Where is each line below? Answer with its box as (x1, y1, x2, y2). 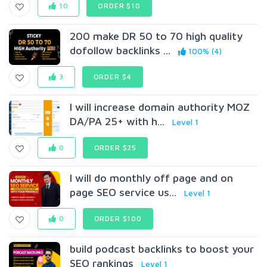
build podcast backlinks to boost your (70, 243, 254, 255)
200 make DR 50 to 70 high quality (70, 30, 243, 42)
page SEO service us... (70, 186, 177, 198)
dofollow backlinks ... (70, 44, 171, 57)
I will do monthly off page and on (70, 172, 234, 184)
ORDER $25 (94, 143, 137, 152)
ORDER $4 (93, 72, 132, 81)
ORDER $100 (94, 214, 142, 223)
